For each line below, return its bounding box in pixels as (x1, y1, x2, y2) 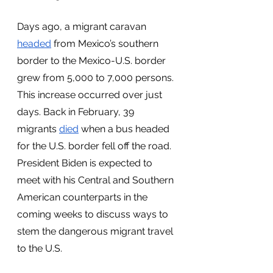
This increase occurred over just (17, 89, 165, 101)
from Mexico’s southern (51, 38, 161, 49)
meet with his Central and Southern (17, 174, 176, 186)
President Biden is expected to (17, 157, 155, 169)
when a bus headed (79, 123, 172, 135)
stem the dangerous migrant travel (17, 225, 175, 237)
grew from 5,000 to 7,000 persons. (17, 72, 176, 83)
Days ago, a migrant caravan (17, 21, 149, 32)
